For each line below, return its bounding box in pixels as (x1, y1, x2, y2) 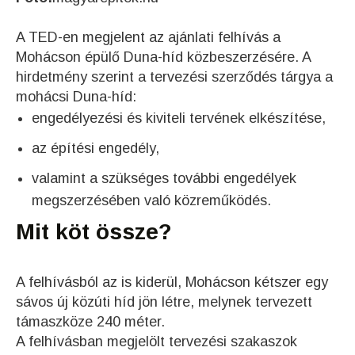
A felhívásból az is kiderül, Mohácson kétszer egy (16, 273, 328, 290)
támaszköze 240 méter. (16, 313, 165, 330)
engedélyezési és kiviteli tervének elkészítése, (32, 109, 326, 126)
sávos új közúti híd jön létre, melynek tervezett (16, 293, 312, 310)
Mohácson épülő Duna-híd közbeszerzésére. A (16, 48, 311, 65)
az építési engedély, (32, 139, 159, 156)
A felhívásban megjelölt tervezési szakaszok (16, 333, 297, 349)
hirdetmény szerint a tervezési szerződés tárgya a (16, 68, 333, 85)
